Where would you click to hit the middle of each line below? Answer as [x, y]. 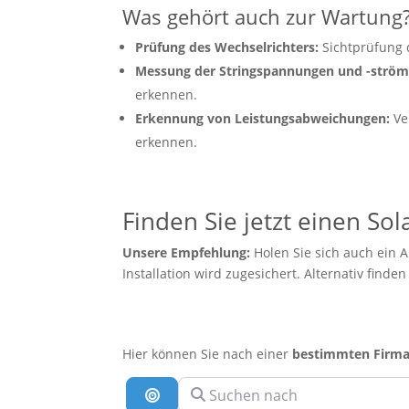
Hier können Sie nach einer [208, 354]
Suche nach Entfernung [239, 395]
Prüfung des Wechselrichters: [227, 47]
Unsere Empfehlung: [187, 253]
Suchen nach [221, 387]
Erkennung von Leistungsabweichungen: [263, 119]
